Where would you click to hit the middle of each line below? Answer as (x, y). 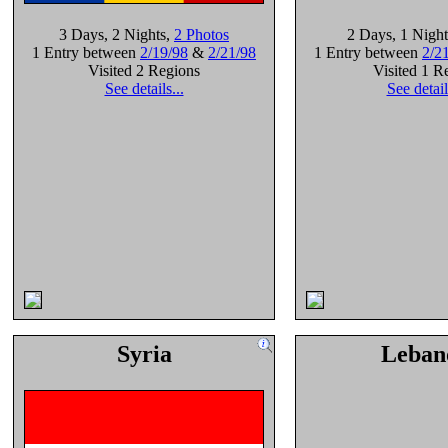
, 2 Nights (135, 34)
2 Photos (201, 34)
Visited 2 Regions (144, 70)
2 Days (369, 34)
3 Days (81, 34)
